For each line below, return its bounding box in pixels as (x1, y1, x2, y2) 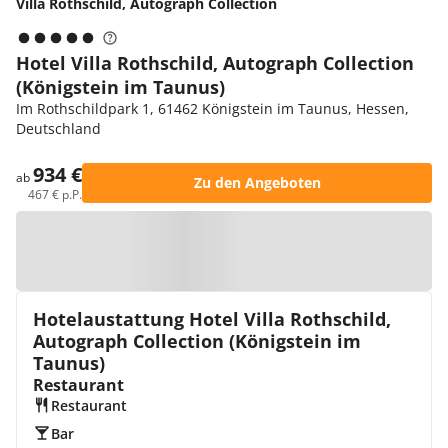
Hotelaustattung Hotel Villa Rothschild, (33, 307, 391, 331)
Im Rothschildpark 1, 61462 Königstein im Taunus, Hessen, (16, 99, 409, 118)
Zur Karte (202, 241, 266, 260)
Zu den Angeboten (193, 173, 321, 192)
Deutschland (16, 119, 101, 138)
